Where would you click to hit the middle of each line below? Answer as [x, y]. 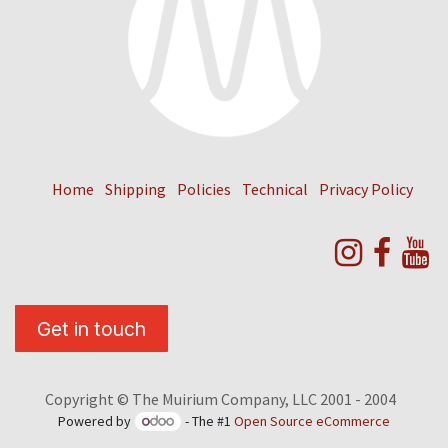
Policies [203, 189]
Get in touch [91, 328]
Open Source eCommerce [312, 420]
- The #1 [208, 420]
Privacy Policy [365, 189]
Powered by [95, 420]
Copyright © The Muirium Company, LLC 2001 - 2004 [220, 398]
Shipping [135, 189]
